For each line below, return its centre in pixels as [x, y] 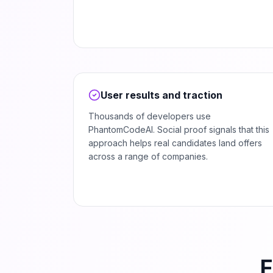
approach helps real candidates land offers [175, 143]
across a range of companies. [148, 156]
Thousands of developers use [150, 116]
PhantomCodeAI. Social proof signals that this [179, 129]
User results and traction [161, 95]
